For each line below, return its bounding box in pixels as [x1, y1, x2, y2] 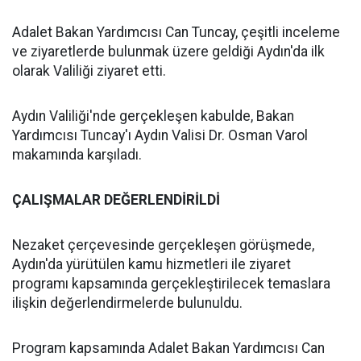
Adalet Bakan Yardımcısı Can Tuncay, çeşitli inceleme [12, 24, 340, 41]
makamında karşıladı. [12, 147, 142, 164]
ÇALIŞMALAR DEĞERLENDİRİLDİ [12, 192, 220, 209]
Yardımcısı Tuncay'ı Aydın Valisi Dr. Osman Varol [12, 127, 308, 144]
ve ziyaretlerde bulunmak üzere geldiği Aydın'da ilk [12, 44, 325, 60]
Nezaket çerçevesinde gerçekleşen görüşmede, [12, 237, 314, 254]
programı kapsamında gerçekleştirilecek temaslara [12, 276, 330, 293]
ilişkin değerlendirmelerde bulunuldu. [12, 295, 243, 312]
